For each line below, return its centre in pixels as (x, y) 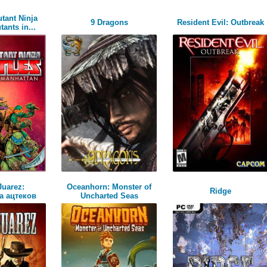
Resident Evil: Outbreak (220, 22)
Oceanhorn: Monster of (109, 187)
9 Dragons (109, 22)
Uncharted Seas (109, 195)
